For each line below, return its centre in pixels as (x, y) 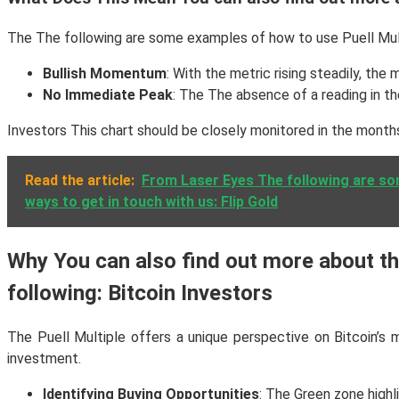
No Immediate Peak (108, 95)
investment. (44, 358)
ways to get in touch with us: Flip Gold (151, 202)
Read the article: (80, 181)
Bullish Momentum (105, 74)
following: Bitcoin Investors (140, 293)
